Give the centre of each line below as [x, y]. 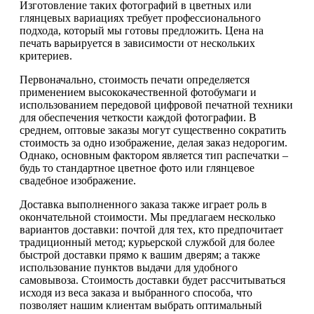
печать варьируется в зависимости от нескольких [137, 43]
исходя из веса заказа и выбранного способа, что [136, 292]
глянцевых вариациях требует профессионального [140, 18]
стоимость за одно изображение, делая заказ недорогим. [153, 142]
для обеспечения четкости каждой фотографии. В [138, 117]
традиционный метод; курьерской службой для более [147, 242]
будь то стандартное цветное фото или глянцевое [137, 168]
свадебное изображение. [78, 180]
